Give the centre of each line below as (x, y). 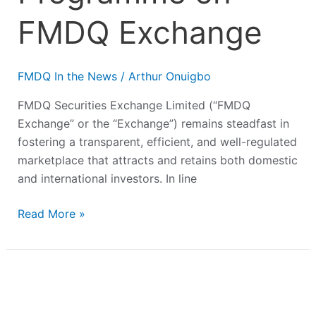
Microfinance (51, 294)
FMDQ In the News (67, 77)
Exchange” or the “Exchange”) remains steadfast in (153, 124)
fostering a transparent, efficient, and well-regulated (157, 142)
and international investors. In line (107, 179)
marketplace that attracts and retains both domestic (157, 160)
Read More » (51, 214)
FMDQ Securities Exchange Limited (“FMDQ (134, 105)
